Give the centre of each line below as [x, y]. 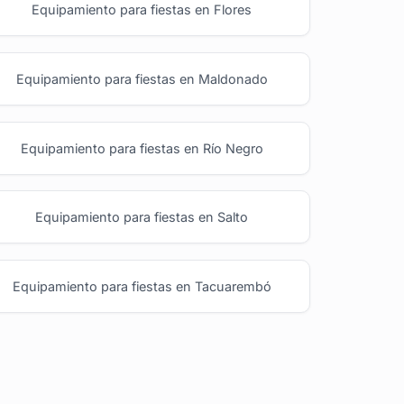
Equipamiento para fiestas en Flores [142, 10]
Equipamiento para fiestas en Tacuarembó [142, 286]
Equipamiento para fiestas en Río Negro [142, 148]
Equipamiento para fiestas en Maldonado [142, 79]
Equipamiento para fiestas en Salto [142, 217]
